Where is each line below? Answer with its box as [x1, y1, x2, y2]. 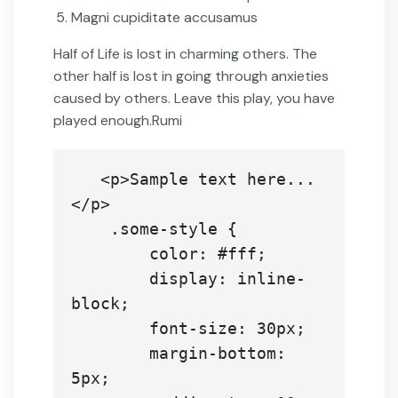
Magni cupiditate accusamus [71, 7, 258, 27]
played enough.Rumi [53, 110, 182, 130]
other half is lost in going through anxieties [53, 66, 329, 85]
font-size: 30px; [71, 318, 149, 338]
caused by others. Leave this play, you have [53, 88, 335, 107]
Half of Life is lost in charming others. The [53, 44, 317, 63]
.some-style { [71, 219, 110, 238]
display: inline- [71, 268, 149, 288]
